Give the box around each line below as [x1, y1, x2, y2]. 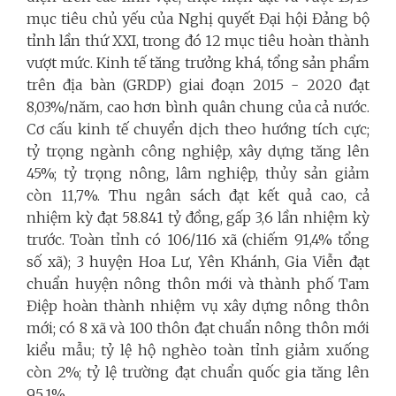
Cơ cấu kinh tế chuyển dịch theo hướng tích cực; [27, 119, 369, 138]
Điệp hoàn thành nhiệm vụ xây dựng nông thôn [27, 296, 369, 315]
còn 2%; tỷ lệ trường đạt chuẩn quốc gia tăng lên [27, 362, 369, 381]
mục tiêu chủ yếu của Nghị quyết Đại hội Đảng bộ [27, 9, 369, 27]
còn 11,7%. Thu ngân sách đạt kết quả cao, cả [27, 186, 369, 204]
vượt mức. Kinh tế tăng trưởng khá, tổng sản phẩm [27, 53, 369, 72]
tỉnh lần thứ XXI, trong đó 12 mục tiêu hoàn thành [27, 31, 369, 49]
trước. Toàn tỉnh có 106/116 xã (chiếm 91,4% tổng [27, 230, 369, 248]
